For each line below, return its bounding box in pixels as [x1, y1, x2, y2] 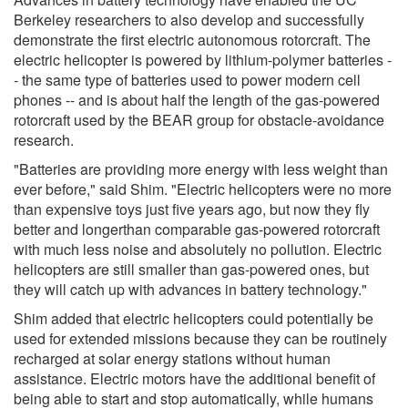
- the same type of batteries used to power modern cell [14, 68, 361, 90]
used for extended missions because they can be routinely [14, 327, 387, 349]
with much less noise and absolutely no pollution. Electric [14, 238, 382, 260]
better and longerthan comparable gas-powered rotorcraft [14, 218, 380, 240]
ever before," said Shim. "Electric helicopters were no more [14, 178, 392, 199]
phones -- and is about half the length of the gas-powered [14, 88, 380, 110]
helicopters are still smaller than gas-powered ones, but [14, 258, 369, 280]
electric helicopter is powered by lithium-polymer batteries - [14, 48, 392, 70]
